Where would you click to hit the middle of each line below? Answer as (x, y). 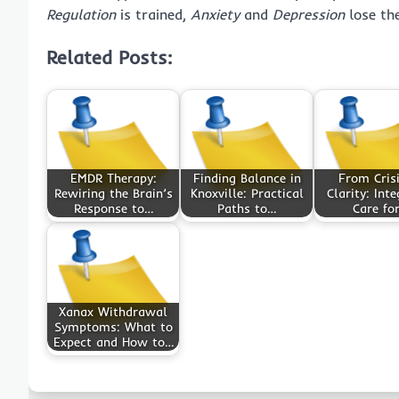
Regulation (81, 14)
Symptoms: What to (113, 326)
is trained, (153, 14)
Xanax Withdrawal (113, 311)
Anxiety (215, 14)
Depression (309, 14)
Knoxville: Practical (247, 193)
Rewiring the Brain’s (113, 193)
